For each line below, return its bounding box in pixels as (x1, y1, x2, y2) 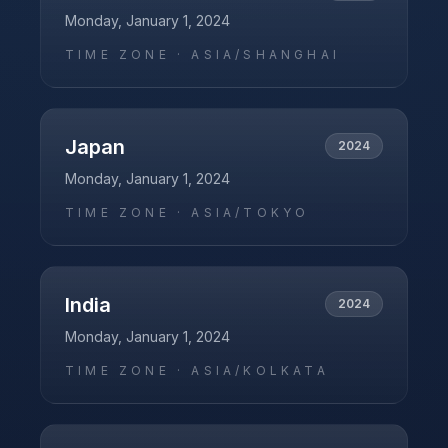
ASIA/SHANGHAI (191, 47, 341, 62)
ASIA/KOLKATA (191, 363, 329, 378)
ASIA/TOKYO (191, 205, 310, 220)
